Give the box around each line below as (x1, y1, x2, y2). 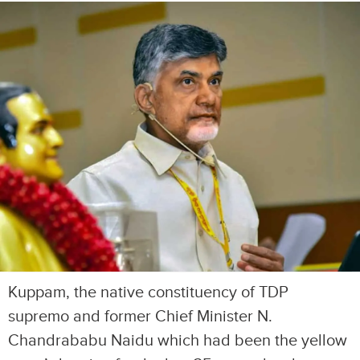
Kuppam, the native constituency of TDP (8, 283, 288, 302)
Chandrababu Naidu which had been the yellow (8, 331, 347, 350)
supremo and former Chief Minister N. (8, 307, 272, 326)
